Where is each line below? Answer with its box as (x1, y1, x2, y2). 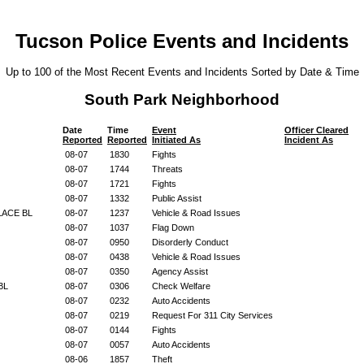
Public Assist (152, 193, 201, 203)
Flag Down (152, 222, 194, 232)
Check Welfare (152, 280, 210, 291)
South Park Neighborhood (84, 90, 279, 108)
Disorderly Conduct (152, 236, 228, 247)
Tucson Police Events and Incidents (15, 29, 349, 52)
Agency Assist (152, 266, 208, 276)
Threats (152, 163, 183, 174)
